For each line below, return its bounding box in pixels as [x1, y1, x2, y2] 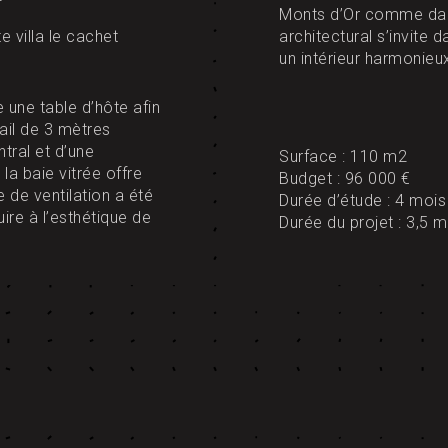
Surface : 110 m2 [279, 146, 407, 166]
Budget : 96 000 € [279, 168, 411, 188]
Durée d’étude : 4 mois [279, 190, 446, 210]
